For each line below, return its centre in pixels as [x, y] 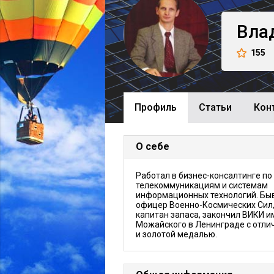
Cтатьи [215, 107]
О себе [153, 146]
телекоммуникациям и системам [202, 185]
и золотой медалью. [176, 234]
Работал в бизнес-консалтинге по [204, 176]
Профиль [156, 107]
